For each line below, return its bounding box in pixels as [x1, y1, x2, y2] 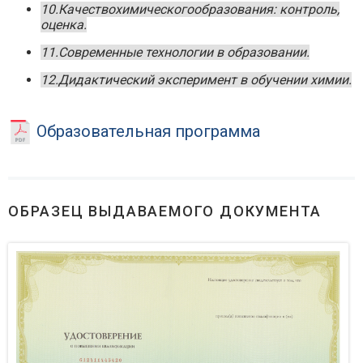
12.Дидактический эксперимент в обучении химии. [41, 72, 352, 88]
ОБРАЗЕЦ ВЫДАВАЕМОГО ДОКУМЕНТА [8, 203, 322, 220]
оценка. [41, 17, 87, 33]
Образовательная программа [32, 121, 260, 141]
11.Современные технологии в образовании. [41, 45, 310, 61]
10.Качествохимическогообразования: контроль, [41, 2, 340, 18]
